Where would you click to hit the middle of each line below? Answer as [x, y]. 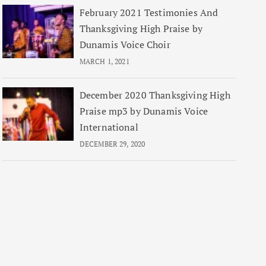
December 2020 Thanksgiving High [155, 95]
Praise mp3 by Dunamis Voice [144, 111]
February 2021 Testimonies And [149, 12]
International [109, 127]
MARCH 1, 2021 [104, 61]
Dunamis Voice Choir [125, 45]
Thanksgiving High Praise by [141, 28]
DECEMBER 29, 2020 [112, 144]
